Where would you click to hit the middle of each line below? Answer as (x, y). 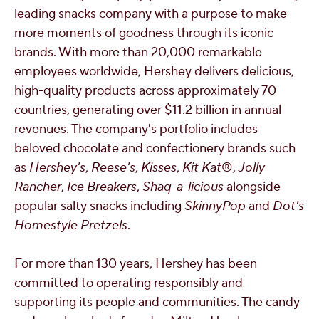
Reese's (113, 168)
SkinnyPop (215, 206)
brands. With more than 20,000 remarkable (138, 52)
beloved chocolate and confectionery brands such (155, 148)
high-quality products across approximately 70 (145, 91)
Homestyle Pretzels (71, 225)
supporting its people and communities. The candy (157, 302)
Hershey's (57, 168)
